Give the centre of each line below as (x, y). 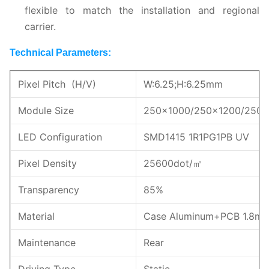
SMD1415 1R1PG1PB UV (196, 137)
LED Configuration (60, 137)
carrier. (40, 26)
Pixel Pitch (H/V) (57, 84)
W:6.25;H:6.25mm (183, 84)
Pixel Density (47, 163)
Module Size (46, 110)
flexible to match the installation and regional (142, 10)
